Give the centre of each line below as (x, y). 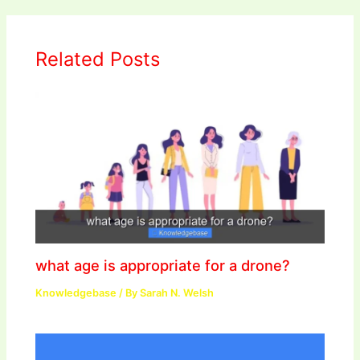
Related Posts (98, 59)
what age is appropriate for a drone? (163, 266)
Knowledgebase (76, 293)
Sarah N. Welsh (177, 293)
